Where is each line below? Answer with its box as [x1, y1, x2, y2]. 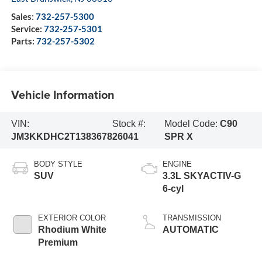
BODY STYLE [33, 160, 82, 169]
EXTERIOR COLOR [37, 213, 106, 223]
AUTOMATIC [163, 225, 219, 235]
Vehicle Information [11, 85, 115, 103]
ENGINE [163, 160, 192, 169]
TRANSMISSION [163, 213, 221, 223]
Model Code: [164, 118, 220, 129]
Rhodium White [37, 225, 106, 235]
